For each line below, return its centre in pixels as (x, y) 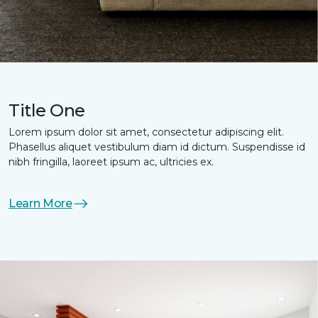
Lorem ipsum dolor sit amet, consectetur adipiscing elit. (146, 132)
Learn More (40, 204)
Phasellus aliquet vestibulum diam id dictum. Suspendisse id (157, 147)
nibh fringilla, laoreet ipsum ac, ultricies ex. (111, 162)
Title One (47, 111)
